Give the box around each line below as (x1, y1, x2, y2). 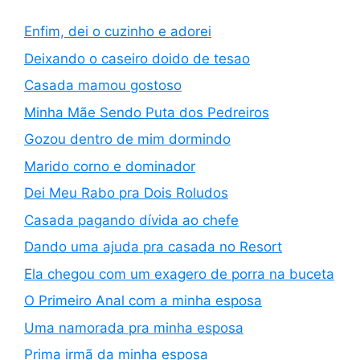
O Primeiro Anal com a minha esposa (24, 292, 262, 309)
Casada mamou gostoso (24, 77, 182, 93)
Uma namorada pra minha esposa (24, 319, 243, 336)
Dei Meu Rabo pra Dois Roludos (24, 185, 228, 201)
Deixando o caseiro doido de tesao (24, 50, 250, 67)
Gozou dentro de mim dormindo (24, 131, 231, 147)
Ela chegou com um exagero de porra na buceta (24, 265, 334, 282)
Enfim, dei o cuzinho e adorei (24, 23, 211, 39)
